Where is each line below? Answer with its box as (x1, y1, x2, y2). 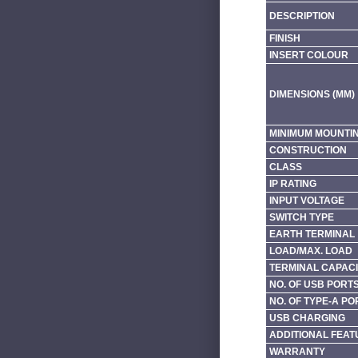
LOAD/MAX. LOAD (268, 245, 352, 257)
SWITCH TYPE (268, 211, 334, 223)
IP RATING (268, 177, 316, 189)
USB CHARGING (268, 312, 345, 324)
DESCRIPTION (268, 10, 335, 22)
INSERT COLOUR (268, 49, 348, 61)
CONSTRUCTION (268, 144, 347, 156)
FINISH (268, 32, 300, 44)
